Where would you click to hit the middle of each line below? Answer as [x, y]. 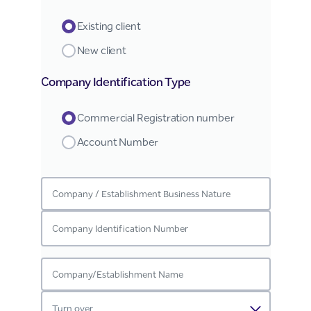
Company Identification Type [116, 82]
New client [101, 50]
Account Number [118, 142]
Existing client [109, 26]
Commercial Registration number [155, 118]
